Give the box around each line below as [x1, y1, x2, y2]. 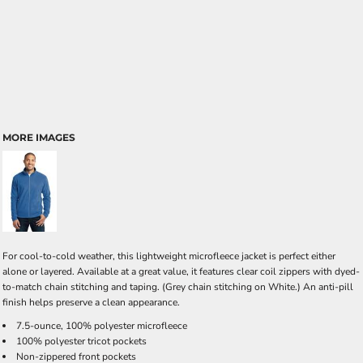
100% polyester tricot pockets [16, 335, 147, 348]
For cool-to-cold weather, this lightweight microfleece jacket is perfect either [2, 250, 335, 263]
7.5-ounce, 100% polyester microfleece [16, 319, 187, 332]
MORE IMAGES [2, 131, 75, 143]
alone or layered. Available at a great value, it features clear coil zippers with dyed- [2, 265, 360, 278]
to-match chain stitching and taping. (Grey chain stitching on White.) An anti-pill [2, 280, 353, 293]
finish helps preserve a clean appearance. [2, 296, 180, 309]
